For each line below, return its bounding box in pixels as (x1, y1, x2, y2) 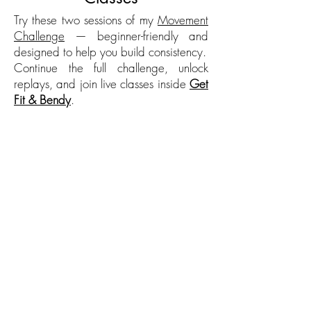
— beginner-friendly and (65, 28, 208, 44)
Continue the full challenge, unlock (14, 60, 208, 76)
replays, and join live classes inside (14, 76, 186, 92)
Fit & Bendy (14, 92, 71, 108)
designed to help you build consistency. (14, 44, 206, 60)
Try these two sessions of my (14, 12, 158, 28)
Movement (158, 12, 208, 28)
